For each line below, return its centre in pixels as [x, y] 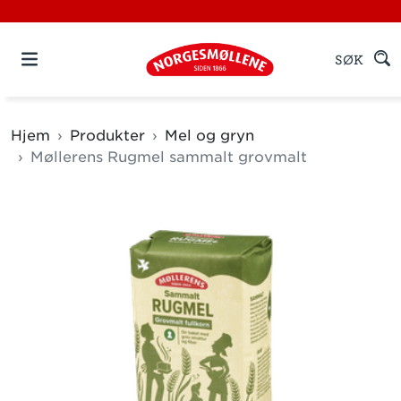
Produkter [107, 135]
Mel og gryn [209, 135]
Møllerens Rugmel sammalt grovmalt [169, 157]
